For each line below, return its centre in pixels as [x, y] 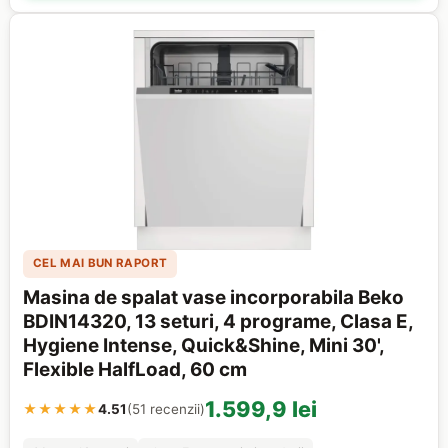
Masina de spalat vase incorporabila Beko [214, 297]
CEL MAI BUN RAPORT [100, 263]
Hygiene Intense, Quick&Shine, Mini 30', [204, 345]
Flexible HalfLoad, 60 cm [135, 369]
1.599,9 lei [261, 408]
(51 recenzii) [166, 408]
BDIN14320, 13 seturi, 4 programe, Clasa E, [218, 321]
